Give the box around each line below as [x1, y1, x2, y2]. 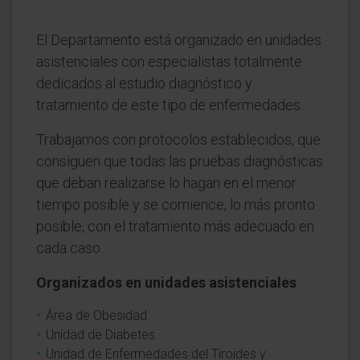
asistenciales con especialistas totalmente [36, 53, 302, 70]
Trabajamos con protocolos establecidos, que [36, 131, 321, 148]
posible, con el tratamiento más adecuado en [36, 218, 314, 235]
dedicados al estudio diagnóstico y [36, 75, 252, 92]
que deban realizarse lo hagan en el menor [36, 174, 297, 191]
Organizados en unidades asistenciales [36, 274, 297, 291]
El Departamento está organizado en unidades [36, 31, 321, 48]
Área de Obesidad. [46, 308, 150, 323]
